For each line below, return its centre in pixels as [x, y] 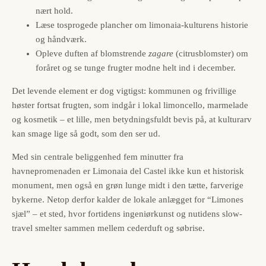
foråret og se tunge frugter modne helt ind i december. [136, 68]
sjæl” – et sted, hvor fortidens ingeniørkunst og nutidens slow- [127, 214]
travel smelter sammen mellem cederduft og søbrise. [108, 228]
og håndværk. [61, 39]
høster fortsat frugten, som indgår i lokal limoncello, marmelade [130, 105]
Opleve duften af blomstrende [92, 54]
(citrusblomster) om [211, 54]
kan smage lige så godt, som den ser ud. [86, 134]
